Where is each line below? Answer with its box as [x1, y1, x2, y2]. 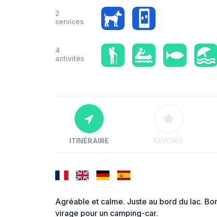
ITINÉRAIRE [69, 137, 109, 145]
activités [55, 54, 84, 62]
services [55, 17, 84, 26]
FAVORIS [154, 137, 184, 145]
